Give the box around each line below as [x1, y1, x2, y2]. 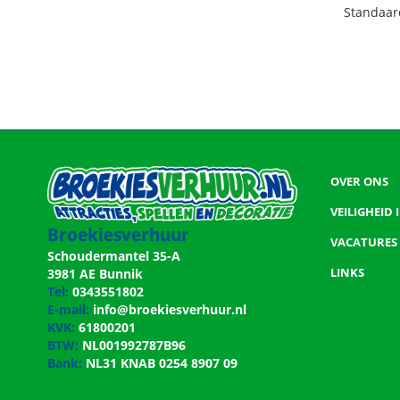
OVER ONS [330, 173, 388, 189]
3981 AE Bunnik [47, 264, 143, 282]
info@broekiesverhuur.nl [93, 300, 246, 318]
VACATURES [330, 234, 397, 250]
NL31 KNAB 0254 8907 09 [82, 354, 237, 371]
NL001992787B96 [79, 336, 186, 354]
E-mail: [47, 300, 89, 318]
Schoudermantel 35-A [47, 246, 180, 264]
